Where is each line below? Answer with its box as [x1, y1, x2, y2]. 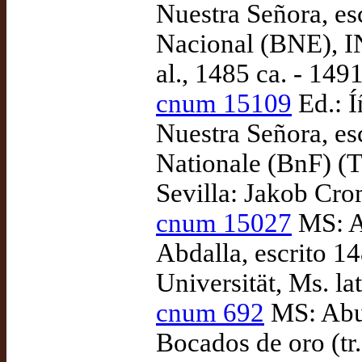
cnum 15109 [156, 89, 292, 118]
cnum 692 [156, 298, 264, 327]
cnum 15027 [156, 208, 292, 238]
